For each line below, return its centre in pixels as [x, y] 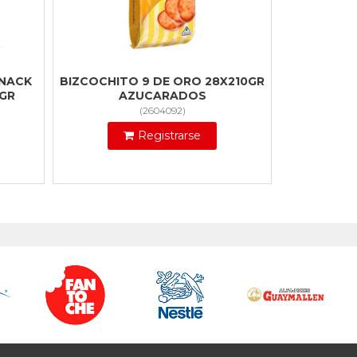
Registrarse [169, 136]
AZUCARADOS [162, 96]
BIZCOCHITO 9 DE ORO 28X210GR [162, 82]
